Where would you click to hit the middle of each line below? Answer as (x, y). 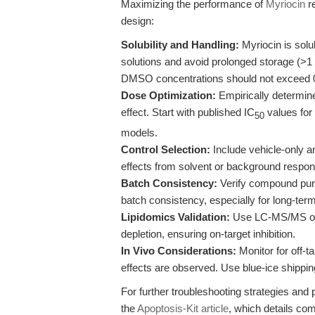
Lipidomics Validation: (175, 217)
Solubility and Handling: (180, 45)
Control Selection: (166, 149)
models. (139, 133)
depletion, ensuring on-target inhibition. (208, 234)
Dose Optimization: (168, 95)
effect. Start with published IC (188, 112)
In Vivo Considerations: (179, 251)
